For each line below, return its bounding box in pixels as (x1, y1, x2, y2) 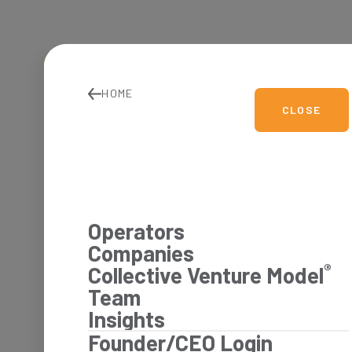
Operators (88, 218, 185, 244)
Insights (88, 306, 165, 332)
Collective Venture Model (88, 262, 324, 288)
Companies (88, 240, 194, 266)
